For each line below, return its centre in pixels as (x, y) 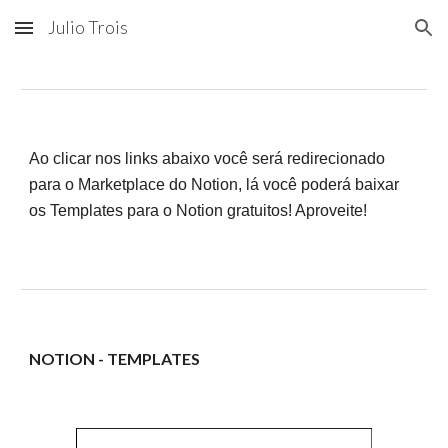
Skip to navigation (369, 37)
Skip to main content (87, 37)
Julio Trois (88, 27)
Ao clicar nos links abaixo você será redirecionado (207, 158)
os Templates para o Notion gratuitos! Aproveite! (198, 210)
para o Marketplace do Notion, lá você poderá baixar (214, 184)
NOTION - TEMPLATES (115, 358)
